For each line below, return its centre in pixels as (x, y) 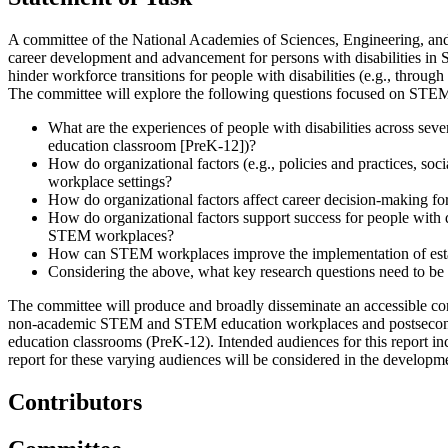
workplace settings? (110, 182)
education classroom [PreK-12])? (152, 146)
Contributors (75, 402)
